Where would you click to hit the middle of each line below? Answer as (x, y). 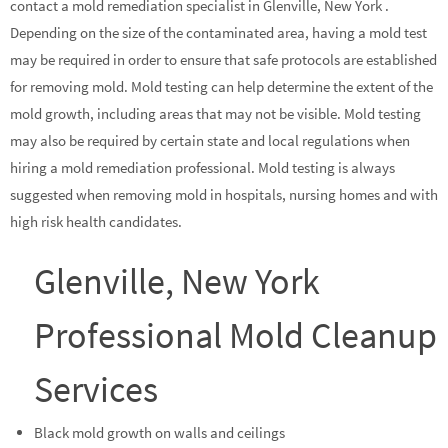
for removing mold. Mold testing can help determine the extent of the (221, 87)
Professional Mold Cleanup (236, 336)
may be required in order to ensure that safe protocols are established (223, 60)
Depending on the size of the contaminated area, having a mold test (218, 33)
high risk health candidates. (96, 222)
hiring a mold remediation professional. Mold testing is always (202, 168)
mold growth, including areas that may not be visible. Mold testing (215, 114)
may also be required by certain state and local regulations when (210, 141)
